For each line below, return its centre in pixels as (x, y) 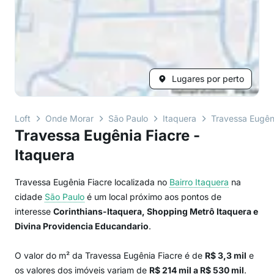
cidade (30, 197)
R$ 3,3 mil (226, 255)
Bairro (182, 182)
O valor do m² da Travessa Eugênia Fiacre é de (110, 255)
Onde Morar (69, 118)
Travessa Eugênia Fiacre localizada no (92, 182)
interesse (34, 211)
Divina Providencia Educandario (82, 226)
